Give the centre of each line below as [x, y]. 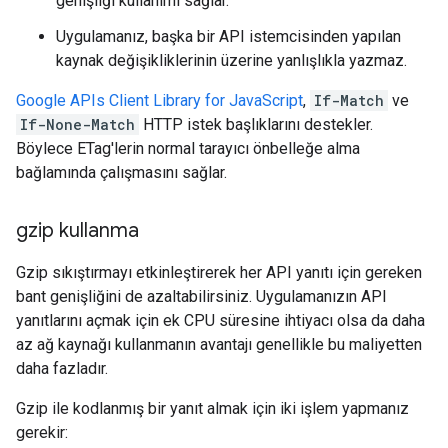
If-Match [349, 100]
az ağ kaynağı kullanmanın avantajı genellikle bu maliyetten [219, 344]
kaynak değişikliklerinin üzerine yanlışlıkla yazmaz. [231, 60]
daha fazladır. [62, 368]
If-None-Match [77, 124]
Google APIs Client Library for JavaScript [159, 100]
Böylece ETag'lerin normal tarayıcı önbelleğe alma [188, 148]
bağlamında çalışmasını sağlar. [121, 172]
